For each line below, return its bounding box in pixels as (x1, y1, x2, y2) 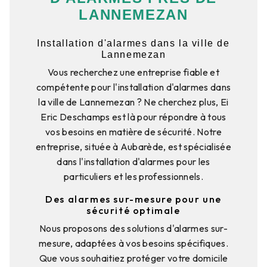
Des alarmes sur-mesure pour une (45, 193, 222, 205)
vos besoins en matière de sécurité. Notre (45, 125, 222, 138)
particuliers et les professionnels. (63, 170, 204, 182)
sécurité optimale (86, 204, 181, 216)
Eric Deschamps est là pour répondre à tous (41, 110, 226, 123)
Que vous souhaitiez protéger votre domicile (39, 252, 228, 264)
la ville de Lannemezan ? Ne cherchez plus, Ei (38, 95, 229, 108)
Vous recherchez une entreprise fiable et (48, 66, 219, 78)
